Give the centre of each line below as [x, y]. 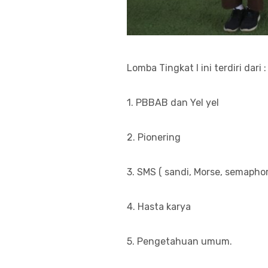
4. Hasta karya [159, 207]
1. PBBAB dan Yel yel [173, 103]
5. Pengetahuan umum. [179, 242]
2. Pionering [154, 138]
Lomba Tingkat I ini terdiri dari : [197, 68]
